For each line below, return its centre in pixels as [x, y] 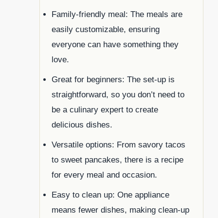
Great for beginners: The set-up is [113, 80]
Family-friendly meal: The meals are [117, 15]
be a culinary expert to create [105, 110]
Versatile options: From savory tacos [118, 145]
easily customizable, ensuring [106, 30]
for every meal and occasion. [104, 175]
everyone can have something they [115, 45]
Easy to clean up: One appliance [110, 195]
